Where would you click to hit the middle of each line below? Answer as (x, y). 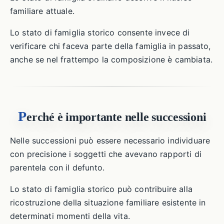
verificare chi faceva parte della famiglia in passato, (110, 46)
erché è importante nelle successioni (116, 117)
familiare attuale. (42, 11)
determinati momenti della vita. (70, 216)
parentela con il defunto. (57, 167)
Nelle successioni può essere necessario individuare (110, 140)
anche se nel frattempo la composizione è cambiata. (111, 59)
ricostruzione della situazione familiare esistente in (108, 202)
